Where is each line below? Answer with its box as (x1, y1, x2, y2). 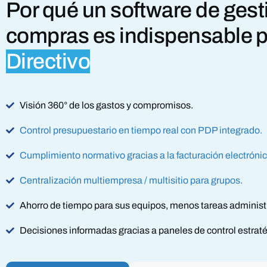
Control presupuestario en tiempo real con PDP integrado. (19, 125, 262, 135)
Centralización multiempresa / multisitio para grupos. (19, 175, 243, 185)
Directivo (6, 49, 91, 73)
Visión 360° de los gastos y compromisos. (19, 100, 193, 110)
